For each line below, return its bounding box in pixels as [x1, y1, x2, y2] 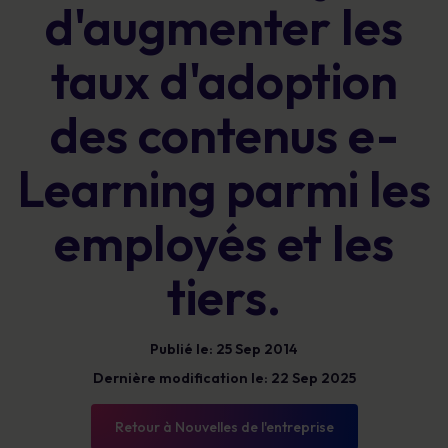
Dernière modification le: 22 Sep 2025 [92, 369, 356, 387]
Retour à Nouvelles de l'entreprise [114, 418, 334, 436]
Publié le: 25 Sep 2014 [150, 340, 298, 358]
